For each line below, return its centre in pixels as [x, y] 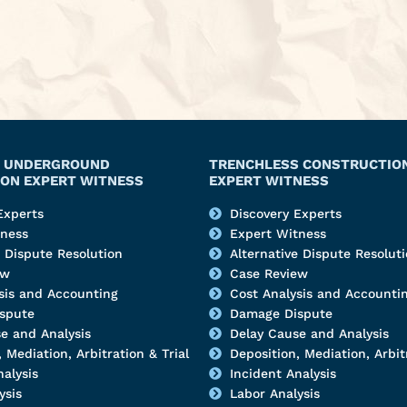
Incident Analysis [283, 374]
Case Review [268, 274]
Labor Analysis [274, 394]
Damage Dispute [281, 314]
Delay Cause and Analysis [309, 334]
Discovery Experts [285, 214]
